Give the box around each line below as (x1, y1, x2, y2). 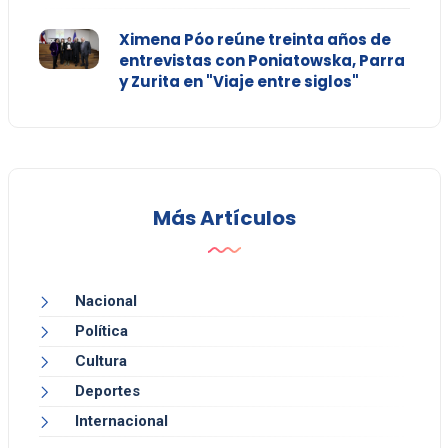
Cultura (74, 352, 127, 371)
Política (74, 322, 128, 341)
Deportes (74, 382, 140, 401)
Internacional (74, 412, 168, 431)
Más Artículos (152, 204, 296, 233)
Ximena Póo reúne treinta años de (118, 29, 391, 51)
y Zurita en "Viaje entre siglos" (118, 71, 359, 93)
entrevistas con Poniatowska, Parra (118, 50, 405, 72)
